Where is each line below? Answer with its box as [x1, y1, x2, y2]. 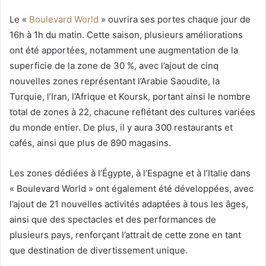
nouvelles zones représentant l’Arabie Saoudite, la [9, 75, 220, 87]
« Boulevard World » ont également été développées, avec [9, 182, 254, 194]
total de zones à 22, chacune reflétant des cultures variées [9, 106, 255, 118]
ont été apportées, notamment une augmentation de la [9, 44, 238, 56]
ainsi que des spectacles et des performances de [9, 213, 216, 225]
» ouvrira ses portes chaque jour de [99, 13, 251, 25]
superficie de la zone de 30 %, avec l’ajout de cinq [9, 59, 218, 71]
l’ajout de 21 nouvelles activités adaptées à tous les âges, [9, 198, 248, 210]
